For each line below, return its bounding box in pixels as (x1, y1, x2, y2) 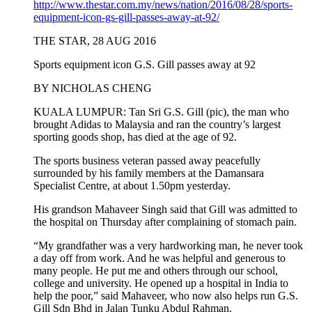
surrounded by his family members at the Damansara (33, 167, 264, 180)
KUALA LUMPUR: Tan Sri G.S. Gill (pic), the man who (33, 106, 289, 118)
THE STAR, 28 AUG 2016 (33, 35, 156, 47)
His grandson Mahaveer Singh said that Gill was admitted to (33, 203, 297, 216)
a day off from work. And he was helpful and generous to (33, 252, 286, 265)
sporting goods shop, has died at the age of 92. (33, 131, 237, 143)
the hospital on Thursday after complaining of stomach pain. (33, 216, 297, 228)
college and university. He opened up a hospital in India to (33, 277, 288, 290)
